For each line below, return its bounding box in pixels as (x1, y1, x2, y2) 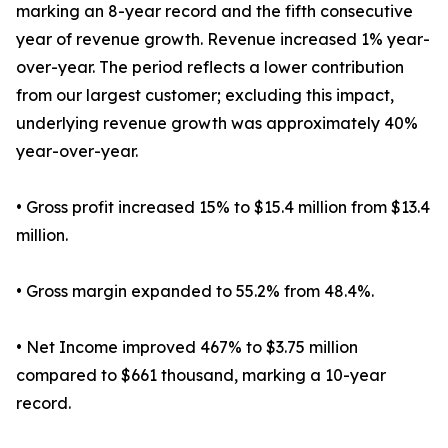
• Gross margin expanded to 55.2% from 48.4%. (16, 281, 374, 302)
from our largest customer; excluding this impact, (16, 85, 394, 106)
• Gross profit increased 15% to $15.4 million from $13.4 (16, 197, 430, 218)
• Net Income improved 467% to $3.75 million (16, 337, 358, 358)
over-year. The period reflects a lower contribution (16, 57, 404, 78)
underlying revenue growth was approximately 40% (16, 113, 418, 134)
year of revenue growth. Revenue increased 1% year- (16, 29, 430, 50)
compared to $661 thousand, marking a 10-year (16, 365, 386, 386)
